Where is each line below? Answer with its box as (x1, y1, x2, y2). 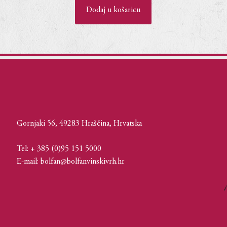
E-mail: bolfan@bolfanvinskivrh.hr (16, 158, 125, 166)
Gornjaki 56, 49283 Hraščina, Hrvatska (16, 120, 142, 128)
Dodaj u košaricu (86, 6, 140, 15)
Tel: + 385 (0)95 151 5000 (16, 145, 101, 154)
